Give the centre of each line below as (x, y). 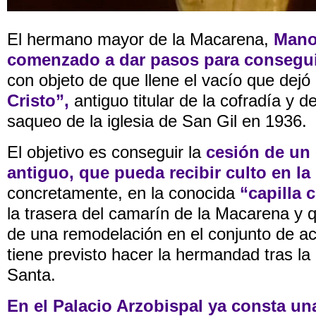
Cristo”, (38, 101)
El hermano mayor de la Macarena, (140, 39)
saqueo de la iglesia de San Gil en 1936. (157, 121)
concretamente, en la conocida (123, 193)
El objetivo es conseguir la (107, 152)
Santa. (31, 275)
